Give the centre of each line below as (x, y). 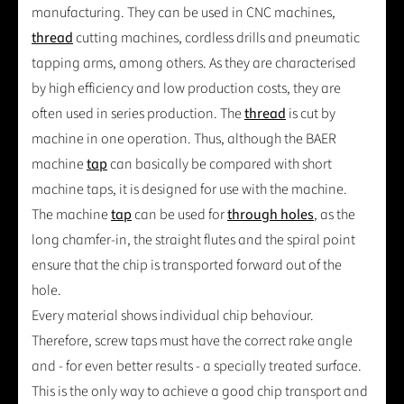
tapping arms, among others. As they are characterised (194, 64)
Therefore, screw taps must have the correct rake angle (192, 341)
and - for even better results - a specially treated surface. (197, 367)
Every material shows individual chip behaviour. (173, 316)
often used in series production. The (138, 114)
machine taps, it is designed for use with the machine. (189, 190)
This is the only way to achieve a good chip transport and (200, 392)
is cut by (311, 114)
